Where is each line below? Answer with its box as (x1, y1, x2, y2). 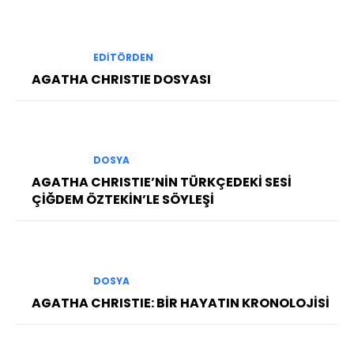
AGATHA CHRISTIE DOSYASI (32, 70, 211, 89)
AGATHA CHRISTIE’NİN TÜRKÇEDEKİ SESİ (32, 173, 292, 192)
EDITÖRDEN (92, 51, 153, 65)
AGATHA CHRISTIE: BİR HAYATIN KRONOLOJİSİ (32, 293, 330, 312)
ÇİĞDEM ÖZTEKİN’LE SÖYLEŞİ (32, 190, 214, 209)
